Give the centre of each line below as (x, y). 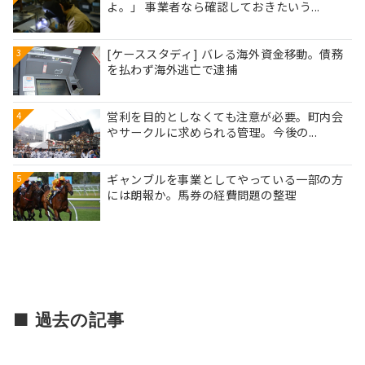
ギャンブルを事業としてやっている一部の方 (225, 179)
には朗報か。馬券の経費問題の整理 (202, 195)
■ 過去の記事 (69, 319)
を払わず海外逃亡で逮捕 (172, 69)
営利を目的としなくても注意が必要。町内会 (225, 117)
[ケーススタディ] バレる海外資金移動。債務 (225, 54)
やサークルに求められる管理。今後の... (212, 132)
